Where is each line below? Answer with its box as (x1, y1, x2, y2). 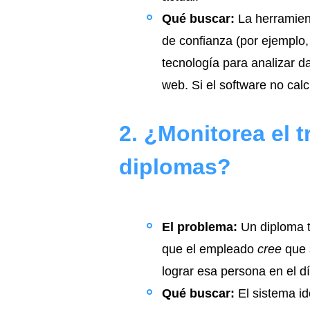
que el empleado (162, 242, 257, 256)
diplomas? (119, 154, 231, 179)
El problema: (162, 220, 237, 234)
